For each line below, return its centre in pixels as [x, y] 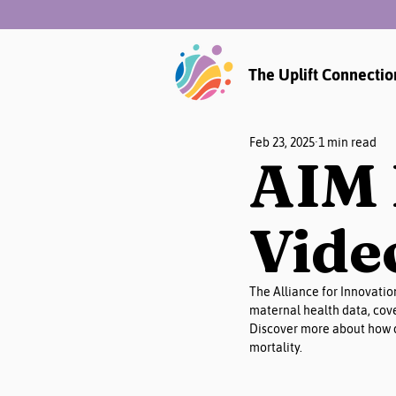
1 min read [347, 142]
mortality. [276, 347]
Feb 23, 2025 [282, 142]
